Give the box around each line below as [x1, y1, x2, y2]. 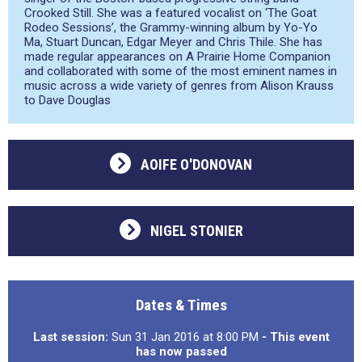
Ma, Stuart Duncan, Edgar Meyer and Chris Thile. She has [24, 35, 322, 49]
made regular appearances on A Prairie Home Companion [24, 49, 330, 64]
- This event [261, 330, 330, 344]
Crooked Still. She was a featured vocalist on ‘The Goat [24, 6, 317, 20]
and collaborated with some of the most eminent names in [24, 64, 337, 78]
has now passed [135, 344, 227, 359]
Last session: [32, 330, 108, 344]
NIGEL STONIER [149, 222, 243, 239]
